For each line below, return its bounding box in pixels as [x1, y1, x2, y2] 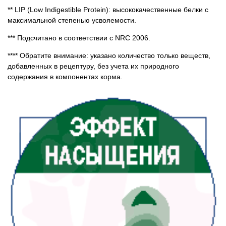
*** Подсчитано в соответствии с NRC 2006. [8, 33, 150, 42]
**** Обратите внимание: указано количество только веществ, [8, 51, 210, 60]
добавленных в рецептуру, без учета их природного [8, 62, 179, 70]
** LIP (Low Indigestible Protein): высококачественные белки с [8, 5, 208, 14]
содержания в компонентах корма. [8, 72, 125, 81]
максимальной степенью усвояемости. [8, 16, 136, 24]
